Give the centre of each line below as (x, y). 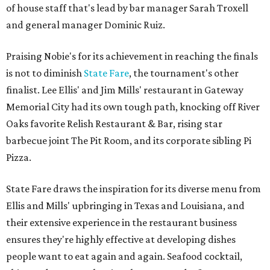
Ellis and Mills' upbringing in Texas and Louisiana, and (125, 206)
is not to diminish (45, 73)
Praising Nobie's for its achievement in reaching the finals (132, 56)
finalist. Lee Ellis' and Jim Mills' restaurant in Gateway (125, 90)
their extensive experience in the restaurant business (121, 223)
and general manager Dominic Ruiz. (86, 25)
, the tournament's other (184, 73)
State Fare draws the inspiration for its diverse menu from (133, 189)
